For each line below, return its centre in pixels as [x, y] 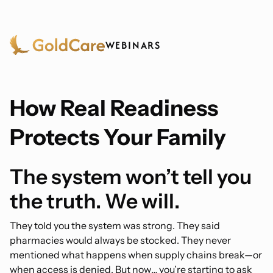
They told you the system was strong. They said [115, 225]
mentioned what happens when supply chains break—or [136, 254]
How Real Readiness [114, 108]
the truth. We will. [95, 200]
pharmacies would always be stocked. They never [120, 240]
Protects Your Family [118, 137]
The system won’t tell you [131, 176]
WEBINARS [133, 45]
